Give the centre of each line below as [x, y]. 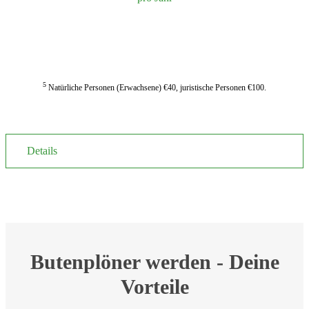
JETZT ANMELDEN [154, 37]
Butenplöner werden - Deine [154, 261]
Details [42, 151]
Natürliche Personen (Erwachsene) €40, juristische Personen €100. [156, 87]
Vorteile [154, 286]
